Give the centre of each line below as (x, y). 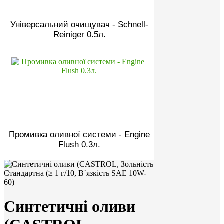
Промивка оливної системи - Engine (79, 134)
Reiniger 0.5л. (79, 34)
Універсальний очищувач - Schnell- (79, 24)
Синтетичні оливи (70, 207)
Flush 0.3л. (79, 144)
